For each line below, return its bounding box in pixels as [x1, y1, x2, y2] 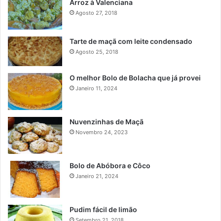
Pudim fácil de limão [70, 205, 137, 214]
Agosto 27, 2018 [75, 9, 117, 16]
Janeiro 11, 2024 [75, 84, 117, 92]
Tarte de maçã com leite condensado [70, 37, 192, 45]
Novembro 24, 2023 [75, 128, 128, 136]
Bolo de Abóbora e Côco [70, 161, 150, 170]
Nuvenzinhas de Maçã [70, 117, 144, 126]
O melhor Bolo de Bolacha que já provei [70, 73, 201, 82]
